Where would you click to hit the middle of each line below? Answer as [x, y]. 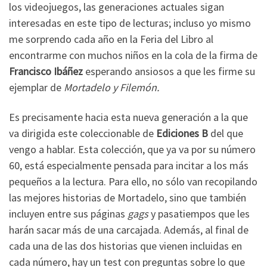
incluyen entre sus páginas [68, 213]
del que [226, 133]
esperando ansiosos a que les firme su [169, 72]
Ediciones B [182, 133]
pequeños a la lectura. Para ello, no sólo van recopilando [133, 181]
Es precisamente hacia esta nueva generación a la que [128, 117]
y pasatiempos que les [199, 213]
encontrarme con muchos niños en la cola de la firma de [133, 55]
